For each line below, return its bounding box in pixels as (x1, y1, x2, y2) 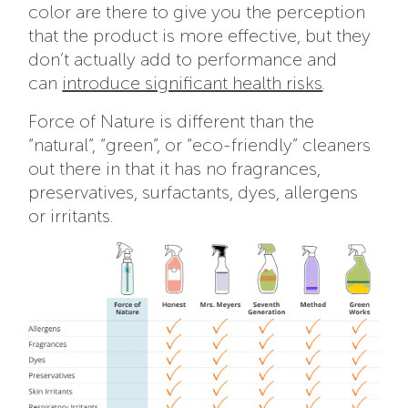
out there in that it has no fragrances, (28, 158, 321, 180)
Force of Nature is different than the (28, 110, 315, 133)
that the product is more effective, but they (28, 25, 372, 47)
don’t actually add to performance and (28, 48, 338, 71)
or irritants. (28, 205, 114, 228)
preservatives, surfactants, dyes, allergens (28, 181, 359, 204)
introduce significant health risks (62, 72, 323, 95)
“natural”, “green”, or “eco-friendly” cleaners (28, 134, 372, 157)
